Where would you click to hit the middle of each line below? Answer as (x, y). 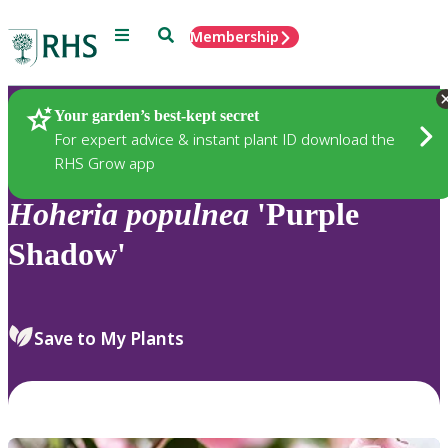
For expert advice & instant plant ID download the (224, 138)
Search (180, 33)
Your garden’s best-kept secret (156, 115)
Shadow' (67, 254)
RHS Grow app (104, 162)
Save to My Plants (109, 338)
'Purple (304, 214)
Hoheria (63, 214)
